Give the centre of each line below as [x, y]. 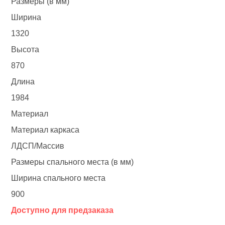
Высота [25, 50]
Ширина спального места [59, 178]
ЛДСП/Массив [38, 146]
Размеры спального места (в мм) [73, 162]
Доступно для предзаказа [63, 210]
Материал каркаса [45, 130]
